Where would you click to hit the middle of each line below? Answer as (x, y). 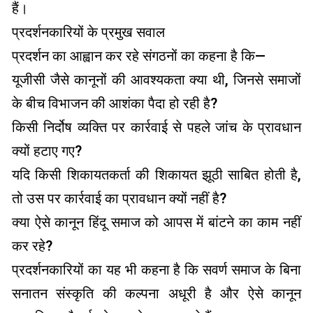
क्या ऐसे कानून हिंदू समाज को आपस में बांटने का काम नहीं (156, 222)
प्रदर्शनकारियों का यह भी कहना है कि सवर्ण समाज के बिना (156, 269)
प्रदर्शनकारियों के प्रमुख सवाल (88, 32)
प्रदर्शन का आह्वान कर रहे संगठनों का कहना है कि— (139, 56)
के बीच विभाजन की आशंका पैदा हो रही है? (115, 103)
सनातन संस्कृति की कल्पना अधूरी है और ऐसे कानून (156, 293)
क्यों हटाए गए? (47, 151)
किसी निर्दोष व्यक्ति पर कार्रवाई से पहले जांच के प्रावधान (156, 127)
